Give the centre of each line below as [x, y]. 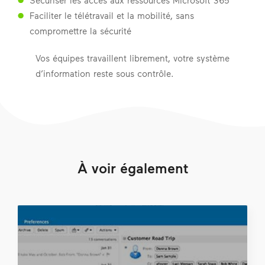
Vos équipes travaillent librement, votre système [132, 58]
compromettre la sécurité [80, 31]
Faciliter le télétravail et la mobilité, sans [112, 15]
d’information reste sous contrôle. [105, 73]
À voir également [132, 168]
